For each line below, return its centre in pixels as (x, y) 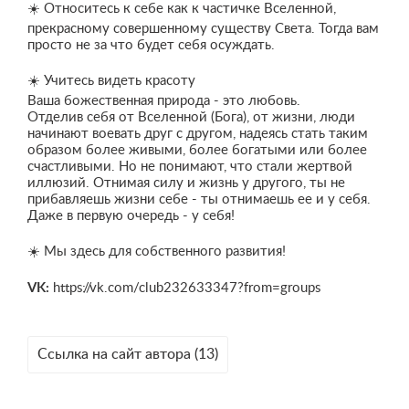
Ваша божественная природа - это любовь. (164, 101)
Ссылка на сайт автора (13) (128, 354)
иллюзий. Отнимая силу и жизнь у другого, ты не (186, 183)
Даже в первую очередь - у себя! (131, 216)
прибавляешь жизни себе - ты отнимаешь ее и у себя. (199, 199)
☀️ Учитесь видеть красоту (111, 81)
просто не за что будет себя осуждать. (151, 45)
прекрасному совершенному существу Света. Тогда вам (203, 29)
